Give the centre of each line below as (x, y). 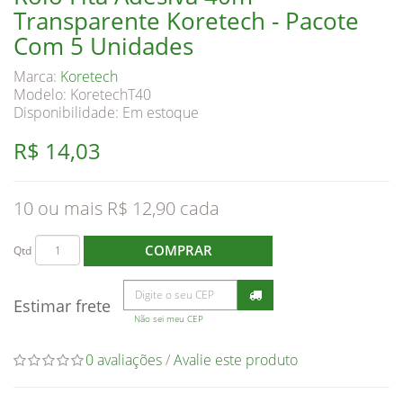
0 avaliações (124, 359)
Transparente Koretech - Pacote (186, 20)
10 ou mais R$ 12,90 (94, 208)
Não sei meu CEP (169, 318)
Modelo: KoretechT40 (82, 94)
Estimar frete (62, 305)
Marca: (37, 76)
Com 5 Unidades (103, 45)
